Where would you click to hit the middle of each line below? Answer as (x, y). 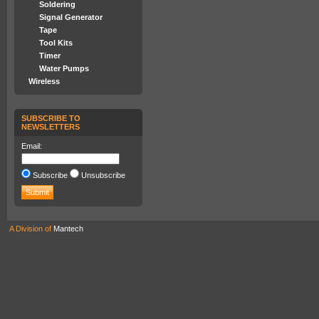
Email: (32, 146)
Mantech (68, 229)
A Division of (31, 229)
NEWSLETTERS (51, 127)
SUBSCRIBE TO (51, 118)
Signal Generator (71, 17)
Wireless (44, 81)
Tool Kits (56, 43)
